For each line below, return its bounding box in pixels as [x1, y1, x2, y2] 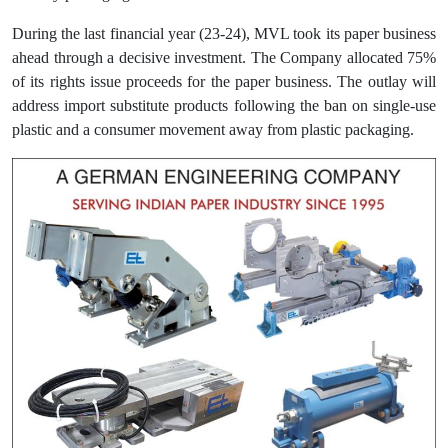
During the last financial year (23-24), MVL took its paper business [12, 25, 436, 43]
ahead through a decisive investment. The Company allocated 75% [12, 49, 436, 67]
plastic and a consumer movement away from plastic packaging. [12, 121, 414, 139]
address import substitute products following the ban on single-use [12, 97, 436, 115]
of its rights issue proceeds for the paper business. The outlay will [12, 73, 436, 91]
